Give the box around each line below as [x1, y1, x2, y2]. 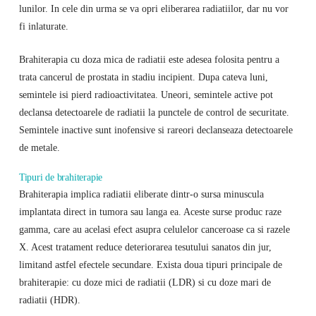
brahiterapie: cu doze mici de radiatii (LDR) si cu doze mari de [18, 276, 271, 288]
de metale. [18, 141, 60, 153]
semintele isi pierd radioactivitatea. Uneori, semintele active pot [18, 88, 273, 100]
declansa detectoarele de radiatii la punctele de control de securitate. [18, 106, 289, 118]
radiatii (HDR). [18, 294, 80, 306]
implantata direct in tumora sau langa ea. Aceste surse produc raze [18, 206, 281, 218]
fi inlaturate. [18, 20, 68, 32]
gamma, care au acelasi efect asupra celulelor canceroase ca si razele [18, 224, 290, 236]
